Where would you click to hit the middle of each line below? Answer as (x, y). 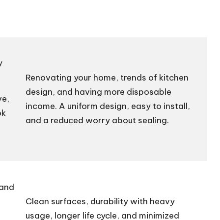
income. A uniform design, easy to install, (108, 106)
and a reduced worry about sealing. (99, 120)
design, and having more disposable (99, 92)
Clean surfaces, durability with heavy (100, 201)
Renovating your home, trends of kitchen (107, 77)
